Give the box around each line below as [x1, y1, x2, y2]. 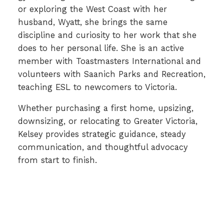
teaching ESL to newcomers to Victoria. [17, 82, 177, 92]
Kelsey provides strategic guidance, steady [17, 129, 185, 139]
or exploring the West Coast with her [17, 4, 167, 14]
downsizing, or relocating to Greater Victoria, [17, 116, 197, 126]
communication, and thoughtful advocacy [17, 142, 187, 152]
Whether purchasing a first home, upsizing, [17, 103, 193, 113]
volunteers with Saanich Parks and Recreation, [17, 69, 205, 79]
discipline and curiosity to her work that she [17, 30, 196, 40]
